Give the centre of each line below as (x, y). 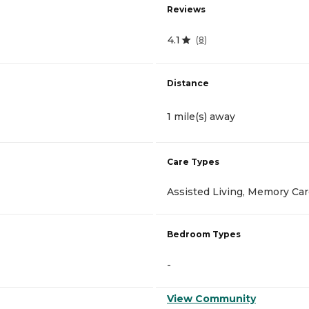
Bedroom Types (204, 234)
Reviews (186, 9)
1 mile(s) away (201, 116)
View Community (211, 298)
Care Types (193, 161)
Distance (188, 83)
